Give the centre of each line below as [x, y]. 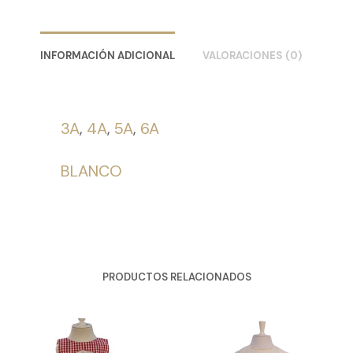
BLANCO [91, 171]
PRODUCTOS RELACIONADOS [176, 277]
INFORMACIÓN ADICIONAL [107, 56]
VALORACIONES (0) [252, 56]
